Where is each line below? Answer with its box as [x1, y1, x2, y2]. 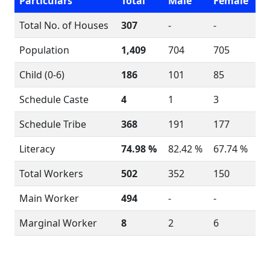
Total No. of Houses [19, 19, 108, 32]
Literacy [19, 142, 55, 155]
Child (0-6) [19, 68, 64, 81]
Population [19, 43, 69, 57]
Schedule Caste [19, 93, 89, 106]
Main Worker [19, 192, 79, 205]
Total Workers [19, 167, 83, 180]
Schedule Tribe [19, 118, 86, 131]
